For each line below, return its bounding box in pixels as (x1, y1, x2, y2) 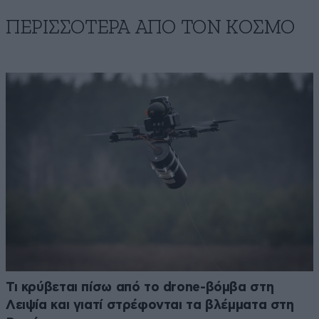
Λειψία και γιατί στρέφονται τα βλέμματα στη (6, 298, 294, 312)
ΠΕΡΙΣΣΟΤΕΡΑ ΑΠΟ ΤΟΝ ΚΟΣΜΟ (6, 17, 295, 38)
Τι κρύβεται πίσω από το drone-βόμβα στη (6, 280, 274, 294)
